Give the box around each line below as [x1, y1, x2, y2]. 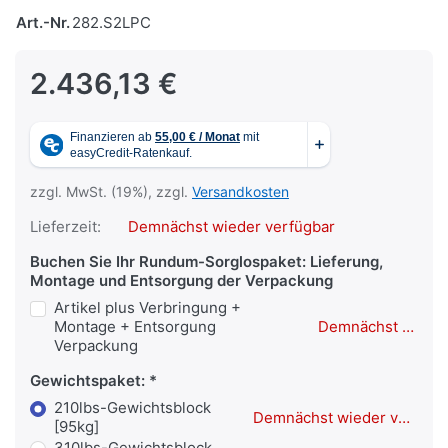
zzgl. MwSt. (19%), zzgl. [30, 183, 192, 201]
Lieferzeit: [30, 217, 101, 237]
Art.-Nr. [16, 13, 70, 33]
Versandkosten [192, 183, 289, 201]
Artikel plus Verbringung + [54, 298, 241, 318]
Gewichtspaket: [30, 371, 145, 391]
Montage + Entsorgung [54, 317, 216, 337]
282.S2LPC [72, 13, 151, 33]
